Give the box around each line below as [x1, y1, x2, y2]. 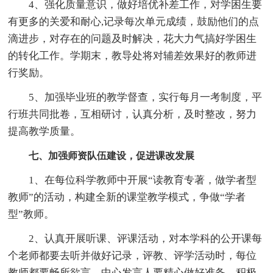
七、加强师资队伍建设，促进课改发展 [29, 150, 195, 161]
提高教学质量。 [8, 125, 81, 137]
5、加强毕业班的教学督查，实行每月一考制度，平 [8, 91, 263, 103]
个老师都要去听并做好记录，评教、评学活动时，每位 [8, 249, 257, 261]
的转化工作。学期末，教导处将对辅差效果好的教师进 [8, 49, 257, 62]
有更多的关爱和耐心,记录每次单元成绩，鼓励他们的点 [8, 15, 260, 27]
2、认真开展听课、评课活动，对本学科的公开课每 [8, 232, 263, 244]
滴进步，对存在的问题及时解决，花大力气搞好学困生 [8, 32, 257, 44]
